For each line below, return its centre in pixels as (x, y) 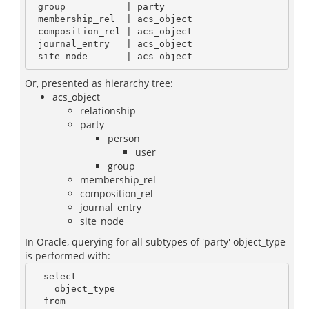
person (124, 138)
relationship (108, 111)
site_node (102, 221)
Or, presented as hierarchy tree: (99, 83)
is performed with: (68, 256)
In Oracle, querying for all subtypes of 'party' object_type (155, 242)
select (38, 276)
